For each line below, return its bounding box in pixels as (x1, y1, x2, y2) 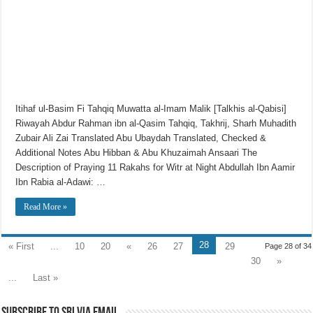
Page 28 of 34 (264, 242, 312, 251)
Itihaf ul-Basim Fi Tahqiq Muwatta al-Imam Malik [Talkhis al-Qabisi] (15, 103, 287, 115)
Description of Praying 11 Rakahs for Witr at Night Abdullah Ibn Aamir (15, 162, 296, 173)
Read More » (24, 202, 68, 212)
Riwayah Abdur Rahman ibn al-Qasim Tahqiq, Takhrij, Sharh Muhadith (15, 118, 297, 129)
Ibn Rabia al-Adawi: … (15, 177, 106, 188)
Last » (33, 272, 59, 284)
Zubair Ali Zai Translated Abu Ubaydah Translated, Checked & (15, 133, 267, 144)
